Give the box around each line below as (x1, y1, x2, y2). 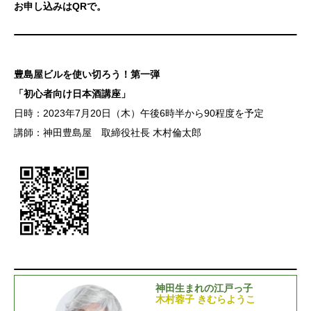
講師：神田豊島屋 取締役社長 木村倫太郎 (14, 126, 201, 138)
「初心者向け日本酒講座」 (14, 87, 131, 99)
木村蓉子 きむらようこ (155, 294, 255, 305)
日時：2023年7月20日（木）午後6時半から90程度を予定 (14, 107, 264, 119)
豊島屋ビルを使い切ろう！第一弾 (14, 68, 160, 80)
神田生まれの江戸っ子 (155, 283, 253, 294)
